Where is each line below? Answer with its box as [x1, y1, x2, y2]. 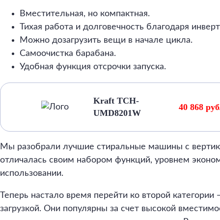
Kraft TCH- [93, 96, 139, 106]
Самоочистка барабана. [20, 49, 116, 58]
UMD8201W [93, 108, 141, 118]
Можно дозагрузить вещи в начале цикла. [20, 36, 192, 45]
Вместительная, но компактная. [20, 9, 150, 18]
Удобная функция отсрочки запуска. [20, 62, 166, 71]
